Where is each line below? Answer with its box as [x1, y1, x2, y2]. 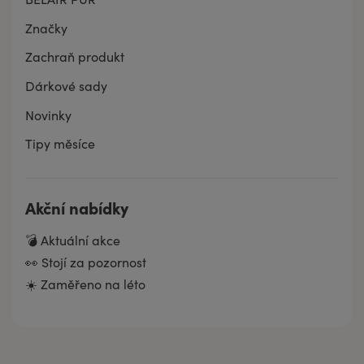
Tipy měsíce [25, 135, 95, 153]
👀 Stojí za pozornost [25, 253, 146, 271]
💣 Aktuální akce [25, 231, 120, 249]
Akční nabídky [25, 195, 128, 219]
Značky [25, 19, 67, 37]
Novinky [25, 106, 71, 123]
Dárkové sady [25, 76, 107, 94]
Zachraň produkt [25, 48, 124, 66]
